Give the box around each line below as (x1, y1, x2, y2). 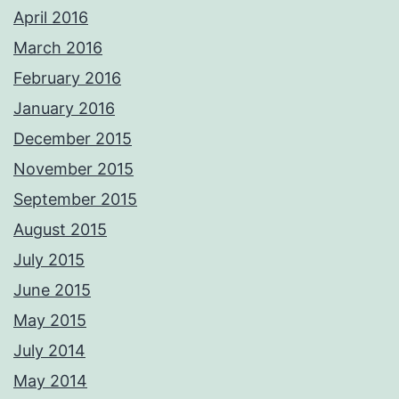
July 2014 (13, 340, 85, 360)
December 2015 (13, 128, 132, 148)
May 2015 (13, 310, 86, 330)
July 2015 (13, 249, 85, 269)
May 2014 (13, 370, 87, 390)
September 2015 (13, 189, 137, 208)
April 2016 (13, 7, 88, 27)
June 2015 (13, 280, 91, 299)
